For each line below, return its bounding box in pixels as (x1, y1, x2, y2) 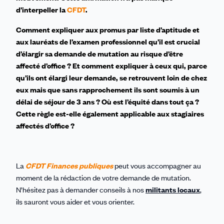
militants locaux (145, 184, 200, 195)
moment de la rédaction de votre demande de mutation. (16, 172, 191, 183)
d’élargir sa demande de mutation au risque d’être (16, 48, 183, 59)
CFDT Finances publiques (25, 160, 113, 171)
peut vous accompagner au (113, 160, 201, 171)
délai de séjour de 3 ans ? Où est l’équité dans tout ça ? (16, 96, 199, 107)
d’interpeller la (16, 4, 67, 15)
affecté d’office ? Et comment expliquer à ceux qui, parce (16, 60, 207, 71)
